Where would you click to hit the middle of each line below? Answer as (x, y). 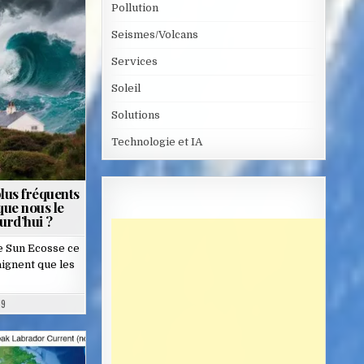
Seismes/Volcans (154, 35)
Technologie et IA (156, 142)
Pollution (134, 8)
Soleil (126, 89)
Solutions (135, 115)
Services (134, 62)
